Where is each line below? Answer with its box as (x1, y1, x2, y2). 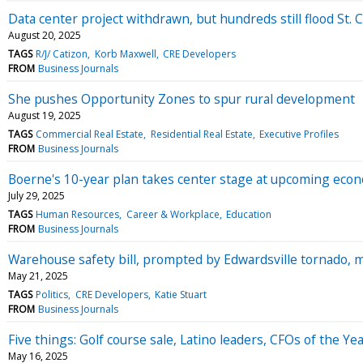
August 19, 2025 (8, 108, 81, 122)
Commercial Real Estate (36, 126, 144, 141)
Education (225, 207, 271, 221)
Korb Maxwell (94, 46, 156, 61)
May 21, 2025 (8, 268, 68, 283)
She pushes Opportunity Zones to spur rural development (8, 89, 355, 108)
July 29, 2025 (8, 188, 65, 203)
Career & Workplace (126, 207, 220, 221)
